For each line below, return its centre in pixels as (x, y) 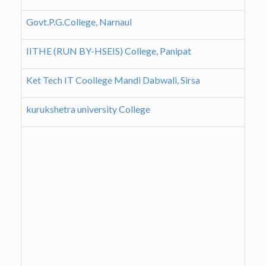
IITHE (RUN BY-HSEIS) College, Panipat (109, 51)
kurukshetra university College (88, 109)
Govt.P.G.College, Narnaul (79, 22)
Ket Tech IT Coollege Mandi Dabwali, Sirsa (113, 80)
